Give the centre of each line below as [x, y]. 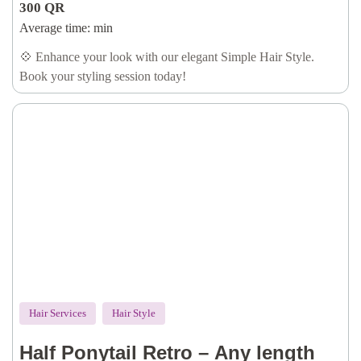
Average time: [55, 28]
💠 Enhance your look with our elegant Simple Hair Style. [167, 57]
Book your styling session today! [103, 76]
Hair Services [58, 313]
